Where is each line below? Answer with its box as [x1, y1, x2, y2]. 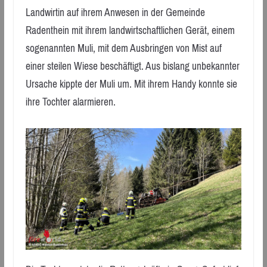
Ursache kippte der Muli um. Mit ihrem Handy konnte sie [25, 74, 237, 94]
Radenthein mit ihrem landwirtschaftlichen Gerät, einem [25, 21, 235, 41]
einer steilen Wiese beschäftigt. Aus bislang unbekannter [25, 57, 240, 76]
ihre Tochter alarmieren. [25, 92, 116, 112]
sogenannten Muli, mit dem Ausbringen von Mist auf [25, 39, 222, 58]
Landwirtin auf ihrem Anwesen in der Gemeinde [25, 3, 205, 23]
